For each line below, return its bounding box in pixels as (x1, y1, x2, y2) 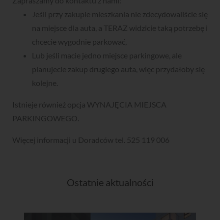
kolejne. (32, 78, 58, 87)
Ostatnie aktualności (66, 176, 154, 188)
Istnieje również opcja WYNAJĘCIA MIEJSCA (12, 99, 166, 109)
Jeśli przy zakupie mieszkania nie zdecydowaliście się (32, 9, 208, 19)
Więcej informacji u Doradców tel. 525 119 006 (12, 135, 169, 144)
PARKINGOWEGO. (12, 113, 79, 123)
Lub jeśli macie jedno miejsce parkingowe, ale (32, 50, 182, 60)
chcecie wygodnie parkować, (32, 36, 127, 46)
